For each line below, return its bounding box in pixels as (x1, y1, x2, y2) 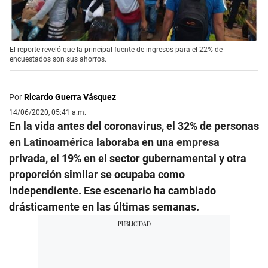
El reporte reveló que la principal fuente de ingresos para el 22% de (10, 45, 223, 54)
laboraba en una (94, 136, 176, 149)
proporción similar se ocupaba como (9, 168, 185, 181)
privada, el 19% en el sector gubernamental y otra (9, 152, 246, 165)
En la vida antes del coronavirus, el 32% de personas (9, 120, 259, 133)
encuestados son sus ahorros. (10, 55, 106, 64)
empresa (176, 136, 220, 149)
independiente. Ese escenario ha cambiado (9, 184, 216, 197)
